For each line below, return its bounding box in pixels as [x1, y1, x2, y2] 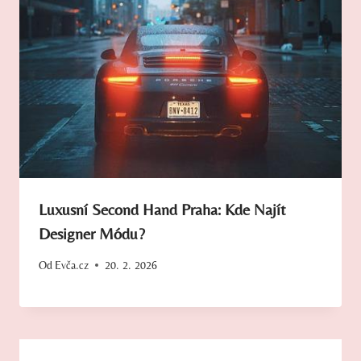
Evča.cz [55, 258, 89, 272]
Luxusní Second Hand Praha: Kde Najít [39, 199, 286, 218]
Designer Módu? [39, 223, 145, 243]
